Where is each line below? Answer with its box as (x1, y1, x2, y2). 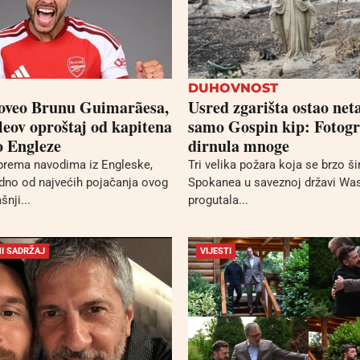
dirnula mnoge (188, 134, 289, 158)
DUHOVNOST (188, 80, 278, 96)
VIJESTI (200, 245, 231, 256)
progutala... (188, 193, 248, 208)
